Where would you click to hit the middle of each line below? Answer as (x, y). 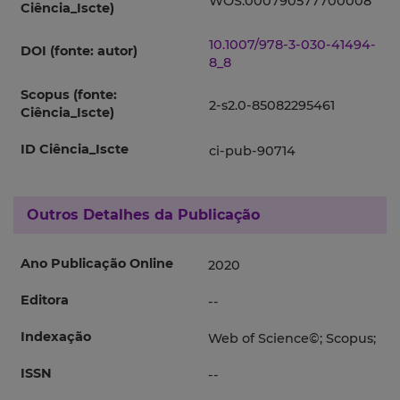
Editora (45, 300)
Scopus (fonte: (69, 95)
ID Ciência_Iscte (75, 150)
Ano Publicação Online (97, 264)
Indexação (56, 337)
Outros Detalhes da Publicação (143, 215)
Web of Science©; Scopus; (292, 339)
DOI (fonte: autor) (79, 51)
